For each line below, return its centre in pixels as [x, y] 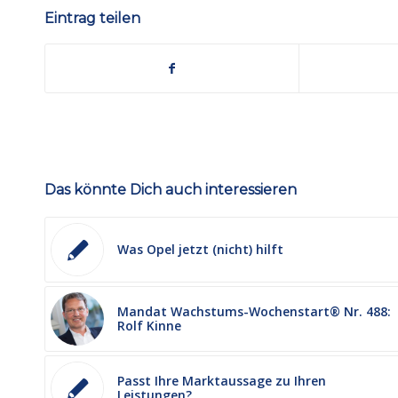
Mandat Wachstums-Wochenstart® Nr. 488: [254, 311]
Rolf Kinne [149, 325]
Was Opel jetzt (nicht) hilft [200, 249]
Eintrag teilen [92, 18]
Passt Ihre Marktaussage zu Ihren [222, 380]
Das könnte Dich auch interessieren [171, 189]
